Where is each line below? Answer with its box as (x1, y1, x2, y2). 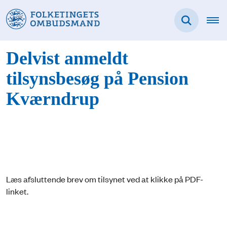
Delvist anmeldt (6, 49, 128, 69)
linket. (6, 185, 28, 197)
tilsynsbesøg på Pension (6, 69, 188, 89)
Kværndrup (6, 89, 99, 109)
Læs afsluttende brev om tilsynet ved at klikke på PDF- (6, 173, 203, 184)
